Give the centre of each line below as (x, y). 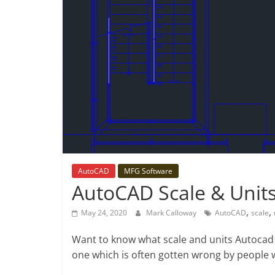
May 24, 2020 (104, 213)
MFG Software (148, 171)
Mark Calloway (172, 213)
